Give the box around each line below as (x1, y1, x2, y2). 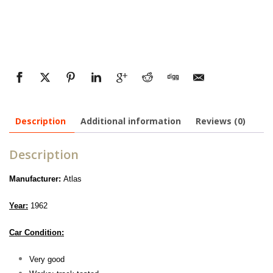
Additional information (80, 115, 181, 127)
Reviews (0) (196, 115, 246, 127)
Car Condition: (9, 227, 64, 237)
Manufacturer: (9, 174, 63, 183)
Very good (29, 254, 65, 264)
